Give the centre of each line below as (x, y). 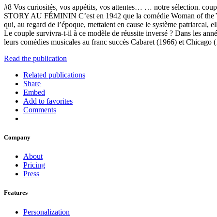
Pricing (34, 165)
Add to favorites (48, 101)
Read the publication (35, 58)
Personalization (46, 212)
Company (17, 138)
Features (16, 193)
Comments (40, 109)
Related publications (54, 75)
